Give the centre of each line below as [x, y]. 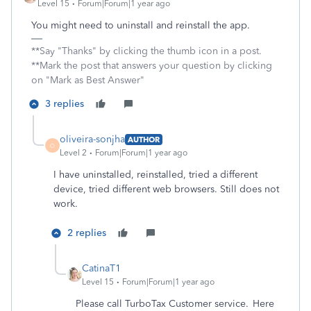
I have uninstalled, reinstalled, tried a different [155, 175]
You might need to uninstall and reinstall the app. [141, 25]
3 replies [65, 104]
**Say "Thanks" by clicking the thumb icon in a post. [146, 51]
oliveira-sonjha [92, 139]
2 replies [87, 233]
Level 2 [73, 153]
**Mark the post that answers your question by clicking [152, 66]
